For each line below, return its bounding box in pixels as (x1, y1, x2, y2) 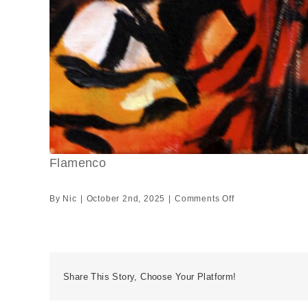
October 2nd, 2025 (86, 194, 166, 204)
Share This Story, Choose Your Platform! (63, 271, 236, 282)
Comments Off (175, 194, 234, 204)
